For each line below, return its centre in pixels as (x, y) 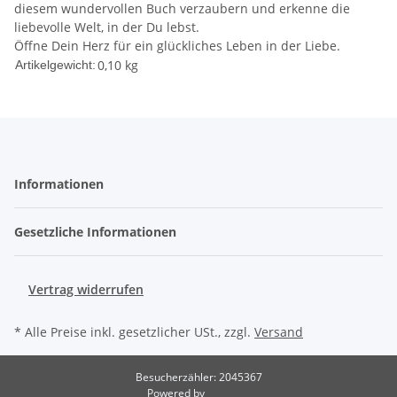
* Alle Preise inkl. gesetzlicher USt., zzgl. (134, 332)
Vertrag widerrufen (86, 290)
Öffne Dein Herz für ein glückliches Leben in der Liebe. (177, 46)
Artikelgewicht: (55, 65)
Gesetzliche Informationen (97, 232)
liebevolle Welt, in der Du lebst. (107, 27)
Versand (279, 332)
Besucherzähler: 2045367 (198, 378)
